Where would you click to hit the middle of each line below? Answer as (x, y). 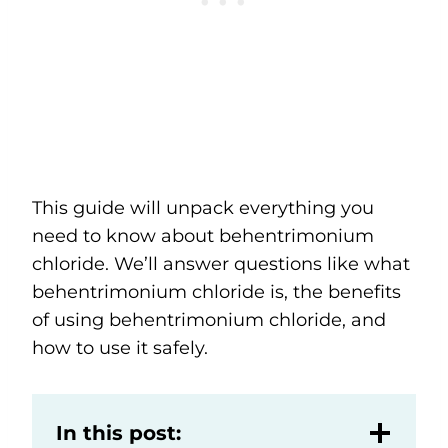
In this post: (118, 432)
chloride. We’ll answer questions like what (221, 263)
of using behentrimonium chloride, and (209, 319)
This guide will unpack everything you (203, 207)
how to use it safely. (120, 347)
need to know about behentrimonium (203, 235)
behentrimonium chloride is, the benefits (216, 291)
